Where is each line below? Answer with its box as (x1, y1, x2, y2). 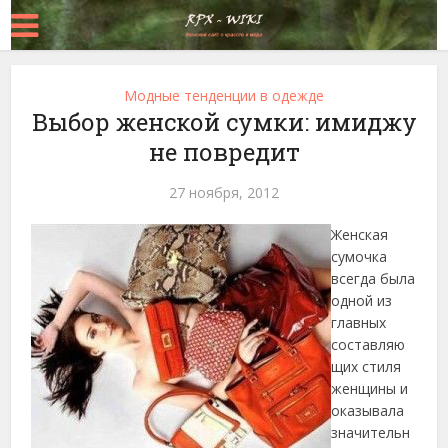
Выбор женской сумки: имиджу (31, 106, 417, 138)
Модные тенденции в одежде (124, 86, 324, 105)
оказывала (331, 401, 405, 420)
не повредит (148, 136, 300, 168)
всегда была (331, 269, 416, 288)
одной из (331, 291, 393, 310)
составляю (331, 335, 406, 354)
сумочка (331, 247, 388, 266)
